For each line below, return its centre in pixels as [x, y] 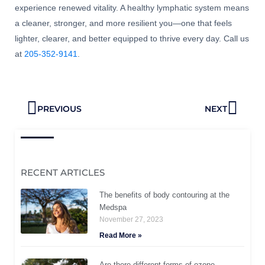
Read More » [121, 236]
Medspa [113, 208]
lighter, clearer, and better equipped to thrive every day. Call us [132, 39]
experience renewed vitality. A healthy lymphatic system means [132, 8]
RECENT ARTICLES [63, 173]
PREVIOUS [59, 109]
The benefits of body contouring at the [165, 195]
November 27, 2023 [132, 220]
